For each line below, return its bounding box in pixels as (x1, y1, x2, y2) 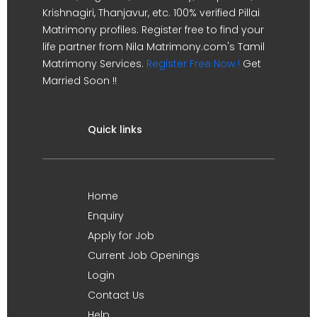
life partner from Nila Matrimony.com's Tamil (42, 39, 265, 54)
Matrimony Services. (42, 56, 146, 71)
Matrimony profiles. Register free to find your (42, 22, 264, 37)
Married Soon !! (42, 73, 117, 88)
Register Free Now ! (146, 56, 240, 71)
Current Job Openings (88, 248, 200, 263)
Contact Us (88, 287, 144, 302)
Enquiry (88, 208, 124, 223)
